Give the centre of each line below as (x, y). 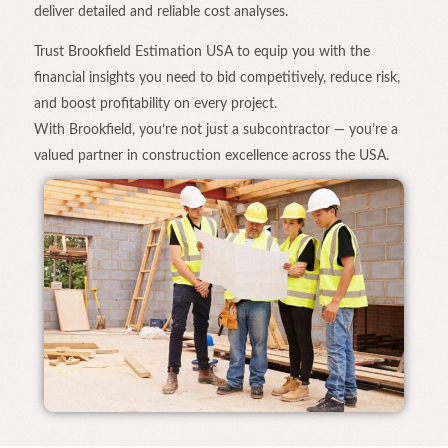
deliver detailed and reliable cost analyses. (161, 11)
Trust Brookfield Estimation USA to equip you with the (202, 51)
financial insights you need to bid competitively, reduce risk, (217, 77)
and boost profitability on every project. (155, 103)
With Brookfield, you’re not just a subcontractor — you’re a (216, 129)
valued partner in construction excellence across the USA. (211, 155)
